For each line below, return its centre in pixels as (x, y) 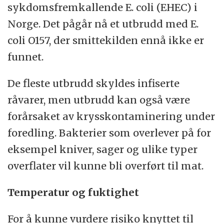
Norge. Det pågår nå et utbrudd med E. (103, 23)
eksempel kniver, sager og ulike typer (103, 149)
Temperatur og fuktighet (73, 192)
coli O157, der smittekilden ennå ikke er (106, 40)
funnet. (26, 56)
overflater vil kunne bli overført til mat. (106, 165)
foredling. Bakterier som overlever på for (109, 132)
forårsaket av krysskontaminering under (111, 116)
